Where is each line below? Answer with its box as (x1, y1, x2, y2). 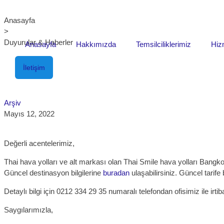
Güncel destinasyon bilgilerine (4, 168, 103, 177)
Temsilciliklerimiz (136, 40, 191, 48)
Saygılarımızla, (4, 205, 53, 214)
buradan (103, 168, 129, 177)
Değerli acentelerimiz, (4, 139, 74, 147)
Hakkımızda (76, 40, 116, 48)
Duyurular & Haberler (4, 38, 73, 46)
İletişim (23, 63, 45, 71)
